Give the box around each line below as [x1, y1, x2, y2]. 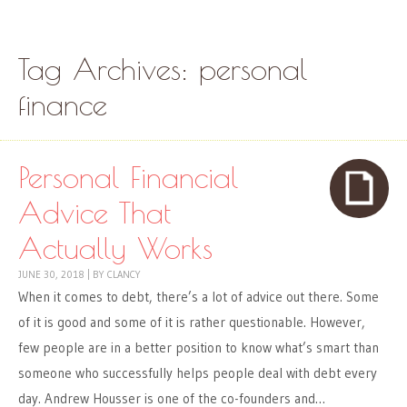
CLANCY [107, 268, 141, 282]
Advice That [18, 194, 171, 231]
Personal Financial [18, 159, 238, 195]
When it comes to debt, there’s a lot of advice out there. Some [18, 288, 379, 306]
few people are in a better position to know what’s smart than [18, 339, 379, 357]
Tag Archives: [18, 51, 199, 87]
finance [18, 86, 107, 123]
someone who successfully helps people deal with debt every [18, 364, 377, 382]
